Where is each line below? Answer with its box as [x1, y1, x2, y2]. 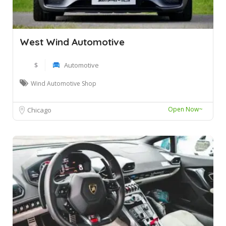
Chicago [27, 105, 51, 115]
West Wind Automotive [20, 35, 125, 48]
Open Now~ [168, 104, 203, 114]
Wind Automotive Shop [31, 79, 96, 88]
